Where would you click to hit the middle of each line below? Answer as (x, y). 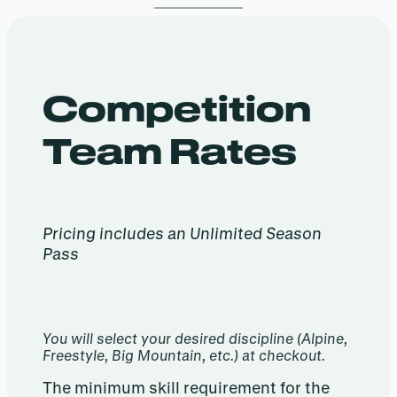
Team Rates (170, 151)
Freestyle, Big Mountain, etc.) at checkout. (184, 355)
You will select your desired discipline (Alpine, (195, 339)
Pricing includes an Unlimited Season (182, 234)
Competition (177, 108)
